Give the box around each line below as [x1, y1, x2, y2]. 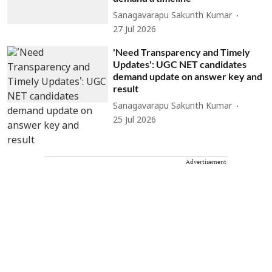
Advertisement [186, 157, 226, 166]
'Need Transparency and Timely [113, 46, 251, 58]
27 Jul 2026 [113, 24, 157, 35]
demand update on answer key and [113, 70, 263, 82]
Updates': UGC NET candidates [113, 58, 247, 70]
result [113, 82, 139, 94]
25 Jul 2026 [113, 115, 157, 126]
